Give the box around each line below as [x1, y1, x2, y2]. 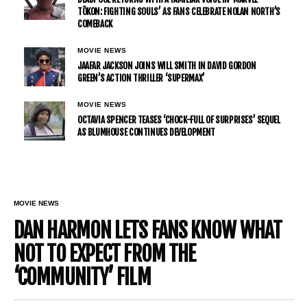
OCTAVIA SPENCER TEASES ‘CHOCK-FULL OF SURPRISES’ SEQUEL [77, 114, 280, 126]
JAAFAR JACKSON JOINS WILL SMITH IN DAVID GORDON [77, 60, 256, 72]
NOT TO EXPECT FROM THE [14, 241, 196, 267]
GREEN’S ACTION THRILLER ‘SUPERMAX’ [77, 73, 205, 84]
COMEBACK [77, 19, 112, 30]
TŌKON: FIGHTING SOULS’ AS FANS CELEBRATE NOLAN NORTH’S [77, 6, 280, 18]
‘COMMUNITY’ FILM [14, 265, 151, 291]
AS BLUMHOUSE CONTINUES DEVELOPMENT [77, 127, 215, 138]
